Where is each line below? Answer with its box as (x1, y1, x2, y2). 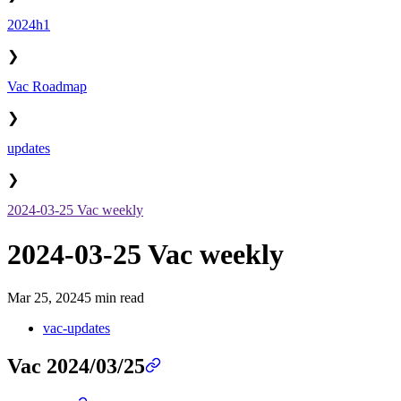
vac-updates (43, 320, 110, 337)
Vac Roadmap (7, 79, 87, 95)
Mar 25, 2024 (7, 290, 84, 306)
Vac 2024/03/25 (7, 354, 145, 379)
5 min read (84, 290, 144, 306)
